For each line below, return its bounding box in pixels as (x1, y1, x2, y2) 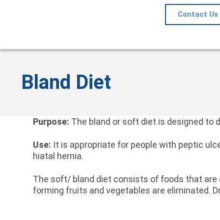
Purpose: (33, 116, 70, 127)
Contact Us (177, 10, 218, 19)
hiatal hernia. (33, 150, 84, 161)
